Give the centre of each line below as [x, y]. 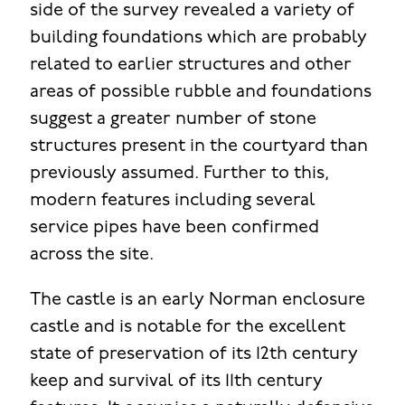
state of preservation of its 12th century [193, 355]
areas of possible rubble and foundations [200, 93]
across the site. [91, 255]
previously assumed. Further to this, [179, 174]
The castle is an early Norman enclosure [197, 301]
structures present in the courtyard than [198, 147]
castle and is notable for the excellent [187, 328]
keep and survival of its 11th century [176, 382]
